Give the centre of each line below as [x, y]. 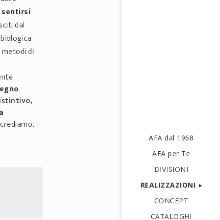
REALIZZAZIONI [168, 185]
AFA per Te [171, 153]
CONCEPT [171, 201]
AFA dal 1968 [171, 138]
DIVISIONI [171, 169]
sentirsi [16, 12]
